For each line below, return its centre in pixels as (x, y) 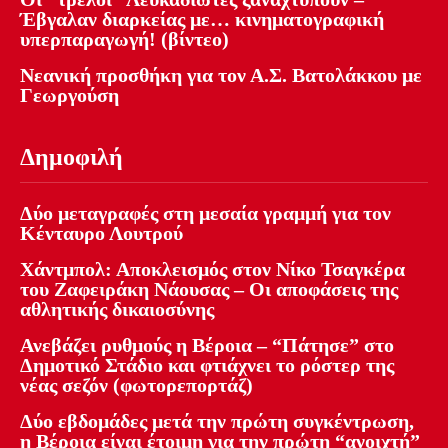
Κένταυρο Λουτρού (101, 233)
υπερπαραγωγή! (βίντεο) (124, 39)
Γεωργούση (69, 95)
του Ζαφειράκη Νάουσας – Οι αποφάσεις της (209, 289)
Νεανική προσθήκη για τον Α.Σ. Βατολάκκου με (221, 75)
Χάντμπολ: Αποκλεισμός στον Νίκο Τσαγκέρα (212, 269)
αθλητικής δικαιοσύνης (117, 309)
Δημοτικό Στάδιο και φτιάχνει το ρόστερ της (207, 365)
